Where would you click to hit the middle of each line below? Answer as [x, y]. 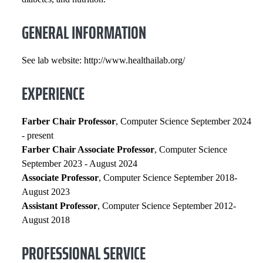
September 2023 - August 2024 [80, 163]
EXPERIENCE [53, 94]
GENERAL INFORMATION [84, 33]
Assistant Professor [60, 206]
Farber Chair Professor [69, 121]
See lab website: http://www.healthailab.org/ [104, 60]
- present [38, 135]
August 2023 [46, 192]
